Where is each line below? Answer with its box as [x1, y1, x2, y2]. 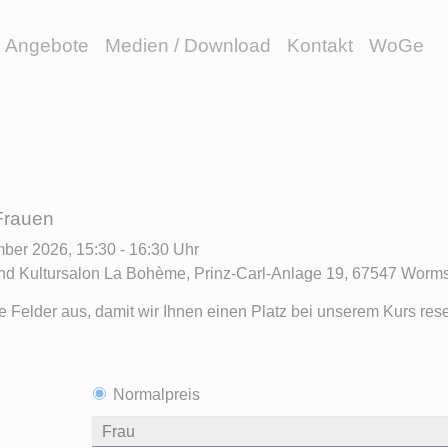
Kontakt [287, 35, 353, 56]
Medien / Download [105, 35, 271, 56]
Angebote [5, 35, 89, 56]
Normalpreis [112, 386, 200, 404]
